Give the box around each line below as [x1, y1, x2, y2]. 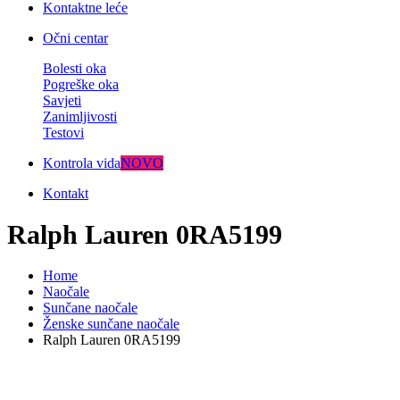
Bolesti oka [43, 61, 106, 76]
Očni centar [43, 30, 108, 46]
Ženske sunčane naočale [43, 316, 179, 332]
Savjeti [43, 93, 81, 108]
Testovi [43, 125, 84, 140]
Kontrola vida [43, 155, 121, 171]
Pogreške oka [43, 77, 119, 92]
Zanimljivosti [43, 109, 117, 124]
